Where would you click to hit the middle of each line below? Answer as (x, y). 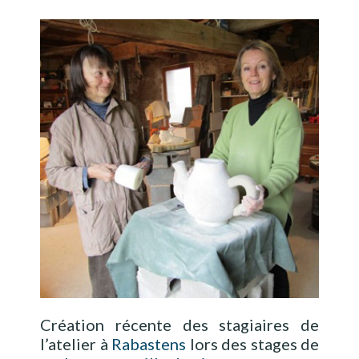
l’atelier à (76, 343)
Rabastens (149, 343)
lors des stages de (252, 343)
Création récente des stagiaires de (179, 324)
